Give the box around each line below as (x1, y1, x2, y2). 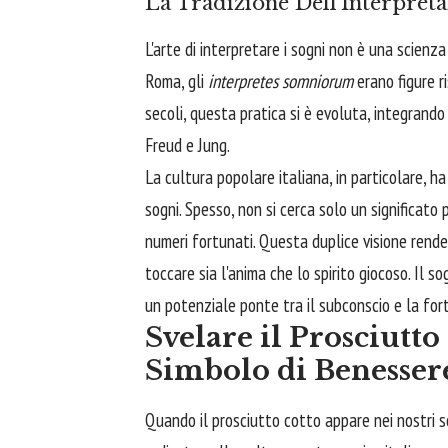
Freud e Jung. (145, 133, 230, 158)
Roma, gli (145, 69, 208, 94)
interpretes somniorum (208, 69, 353, 94)
